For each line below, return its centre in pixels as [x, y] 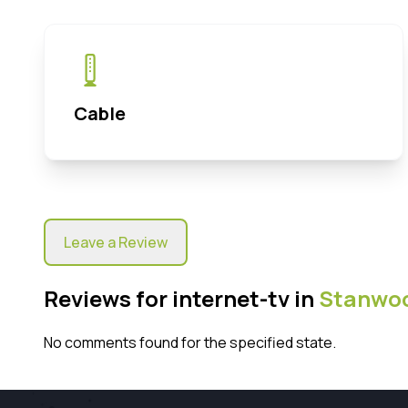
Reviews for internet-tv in [181, 298]
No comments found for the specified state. [190, 342]
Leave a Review [116, 242]
